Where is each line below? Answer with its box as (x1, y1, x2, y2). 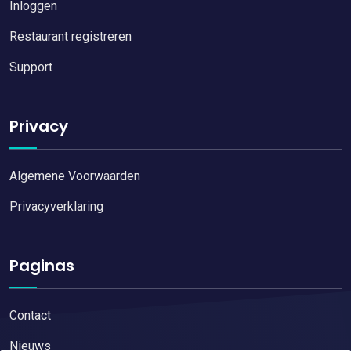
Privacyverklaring (9, 198, 103, 214)
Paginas (9, 254, 74, 277)
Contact (9, 307, 51, 323)
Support (9, 59, 52, 74)
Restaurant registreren (9, 28, 132, 44)
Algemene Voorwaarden (9, 168, 140, 183)
